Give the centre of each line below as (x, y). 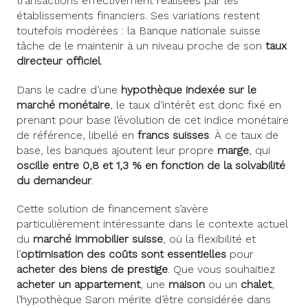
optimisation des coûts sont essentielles (123, 254)
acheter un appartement (78, 284)
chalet (256, 284)
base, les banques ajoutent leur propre (117, 150)
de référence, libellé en (77, 135)
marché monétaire (63, 104)
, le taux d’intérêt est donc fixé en (196, 104)
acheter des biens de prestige (92, 269)
